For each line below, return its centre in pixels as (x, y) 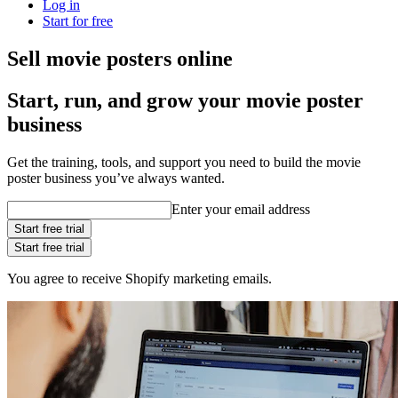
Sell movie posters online (120, 58)
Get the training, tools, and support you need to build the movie (184, 162)
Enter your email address (241, 209)
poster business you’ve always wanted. (116, 178)
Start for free (78, 20)
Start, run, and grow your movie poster (185, 100)
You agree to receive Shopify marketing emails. (139, 278)
